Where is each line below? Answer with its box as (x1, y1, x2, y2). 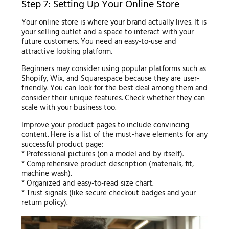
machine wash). (21, 167, 72, 180)
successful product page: (21, 138, 104, 151)
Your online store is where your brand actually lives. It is (21, 16, 207, 29)
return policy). (21, 196, 67, 209)
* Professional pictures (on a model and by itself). (21, 148, 184, 161)
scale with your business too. (21, 101, 116, 114)
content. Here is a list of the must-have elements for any (21, 128, 208, 141)
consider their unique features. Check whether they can (21, 91, 205, 104)
